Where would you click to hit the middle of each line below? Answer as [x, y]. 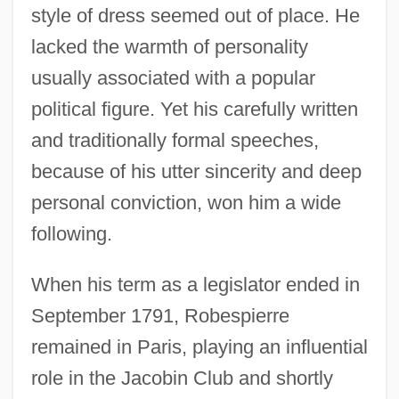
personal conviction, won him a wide [186, 202]
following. [71, 233]
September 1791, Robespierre [160, 315]
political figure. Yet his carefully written [194, 109]
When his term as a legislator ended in [195, 284]
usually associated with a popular [173, 77]
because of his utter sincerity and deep [196, 171]
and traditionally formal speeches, [175, 140]
